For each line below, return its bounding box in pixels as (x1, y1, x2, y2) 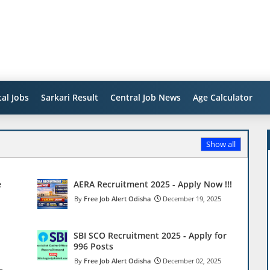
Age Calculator (193, 92, 253, 103)
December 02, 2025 (163, 256, 221, 265)
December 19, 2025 (163, 194, 221, 203)
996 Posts (74, 240, 113, 252)
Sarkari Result (41, 92, 98, 103)
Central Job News (110, 92, 181, 103)
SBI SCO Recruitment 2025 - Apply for (74, 230, 227, 241)
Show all (206, 139, 236, 149)
